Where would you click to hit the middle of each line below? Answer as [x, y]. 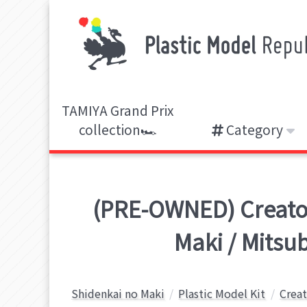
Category [253, 130]
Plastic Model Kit [222, 293]
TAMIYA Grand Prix [118, 110]
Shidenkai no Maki [118, 293]
